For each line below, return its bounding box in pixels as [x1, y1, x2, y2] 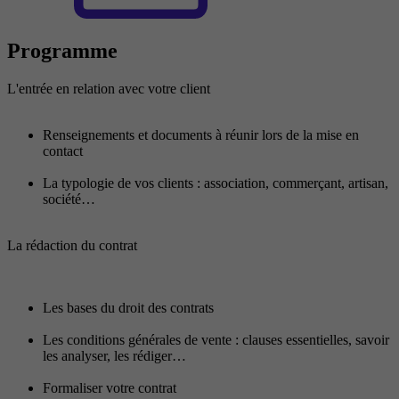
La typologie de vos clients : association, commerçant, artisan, [43, 175, 388, 191]
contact [43, 143, 86, 159]
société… [43, 191, 95, 208]
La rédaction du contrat [7, 238, 137, 254]
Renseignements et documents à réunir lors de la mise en [43, 127, 359, 143]
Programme [7, 39, 118, 63]
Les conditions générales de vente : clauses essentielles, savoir [43, 332, 389, 348]
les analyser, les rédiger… [43, 348, 186, 364]
